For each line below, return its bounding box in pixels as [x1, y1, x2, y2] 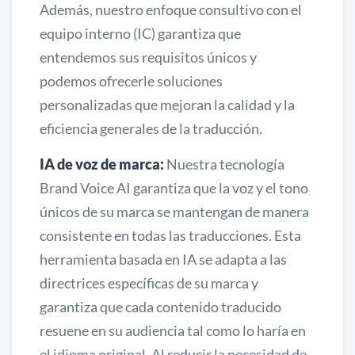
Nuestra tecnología [164, 155, 284, 173]
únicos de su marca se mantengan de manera [40, 202, 309, 220]
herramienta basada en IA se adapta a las [40, 250, 287, 268]
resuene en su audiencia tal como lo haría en [40, 321, 306, 339]
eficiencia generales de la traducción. [40, 119, 262, 137]
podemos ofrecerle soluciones [40, 71, 223, 90]
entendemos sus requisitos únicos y [40, 48, 257, 66]
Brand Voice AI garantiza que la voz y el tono [40, 178, 308, 197]
